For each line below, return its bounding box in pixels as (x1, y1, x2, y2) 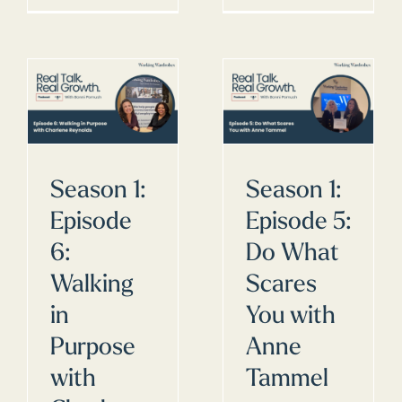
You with (246, 304, 336, 329)
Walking (50, 273, 133, 298)
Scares (246, 273, 317, 298)
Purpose (50, 336, 135, 361)
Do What (246, 241, 339, 267)
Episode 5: (246, 210, 351, 235)
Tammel (246, 367, 328, 392)
